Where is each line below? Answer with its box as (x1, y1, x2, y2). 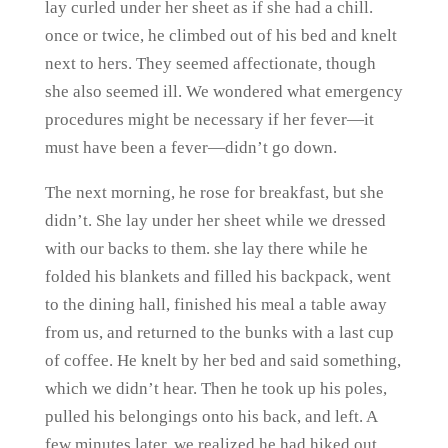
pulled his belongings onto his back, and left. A (44, 407, 377, 426)
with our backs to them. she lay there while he (44, 239, 368, 258)
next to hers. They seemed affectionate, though (44, 54, 376, 73)
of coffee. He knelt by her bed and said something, (44, 351, 401, 370)
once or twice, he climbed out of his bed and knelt (44, 26, 397, 45)
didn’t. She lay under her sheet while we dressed (44, 211, 386, 230)
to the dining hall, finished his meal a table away (44, 295, 387, 314)
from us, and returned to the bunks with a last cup (44, 323, 394, 342)
